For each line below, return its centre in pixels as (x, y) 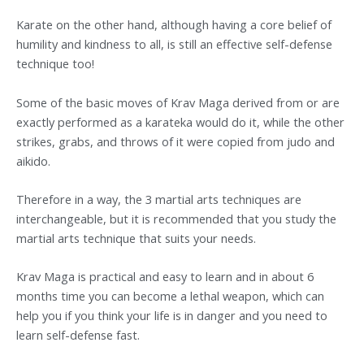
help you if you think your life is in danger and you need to (172, 316)
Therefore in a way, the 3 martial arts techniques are (159, 199)
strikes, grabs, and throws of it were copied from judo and (175, 141)
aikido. (33, 160)
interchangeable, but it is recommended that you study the (176, 219)
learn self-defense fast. (78, 335)
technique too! (55, 64)
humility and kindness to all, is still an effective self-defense (174, 44)
